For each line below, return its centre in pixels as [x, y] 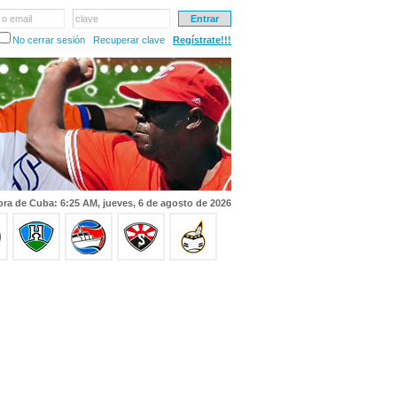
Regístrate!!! [202, 40]
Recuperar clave [129, 40]
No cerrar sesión [49, 40]
